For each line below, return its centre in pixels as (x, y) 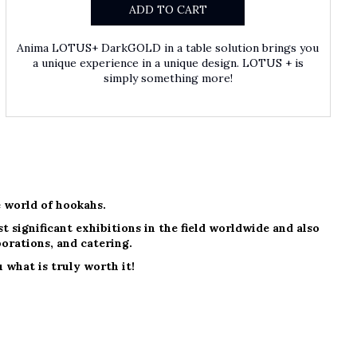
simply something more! (168, 78)
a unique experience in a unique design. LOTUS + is (168, 63)
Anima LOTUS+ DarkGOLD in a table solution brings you (168, 48)
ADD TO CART (168, 10)
